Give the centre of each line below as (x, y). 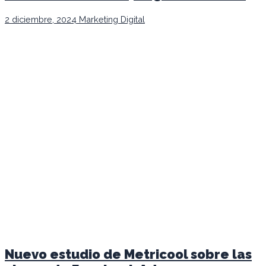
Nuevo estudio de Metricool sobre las (128, 254)
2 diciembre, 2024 (42, 19)
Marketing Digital (112, 19)
